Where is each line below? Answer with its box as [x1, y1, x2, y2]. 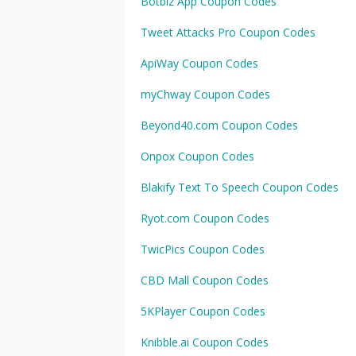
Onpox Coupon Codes [141, 149, 254, 164]
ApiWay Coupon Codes [141, 56, 258, 71]
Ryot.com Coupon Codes [141, 211, 269, 226]
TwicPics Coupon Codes [141, 242, 265, 257]
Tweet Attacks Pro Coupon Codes [141, 25, 315, 40]
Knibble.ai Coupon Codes [141, 335, 269, 350]
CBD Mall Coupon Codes [141, 273, 269, 288]
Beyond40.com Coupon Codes [141, 118, 298, 133]
